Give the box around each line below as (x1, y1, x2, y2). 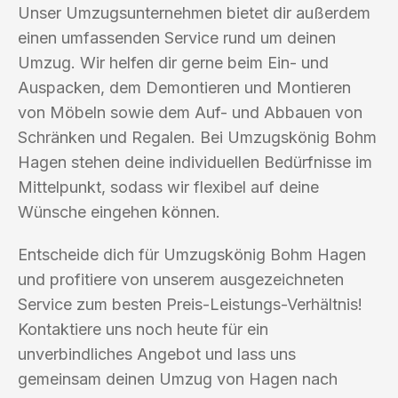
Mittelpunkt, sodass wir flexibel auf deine (18, 177, 319, 196)
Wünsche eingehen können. (18, 202, 220, 221)
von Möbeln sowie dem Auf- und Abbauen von (18, 102, 362, 122)
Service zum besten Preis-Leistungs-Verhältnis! (18, 294, 362, 314)
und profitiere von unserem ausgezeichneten (18, 269, 344, 289)
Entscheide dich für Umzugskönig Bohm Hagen (18, 244, 366, 264)
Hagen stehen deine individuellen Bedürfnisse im (18, 152, 372, 171)
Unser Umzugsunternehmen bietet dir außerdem (18, 3, 370, 22)
